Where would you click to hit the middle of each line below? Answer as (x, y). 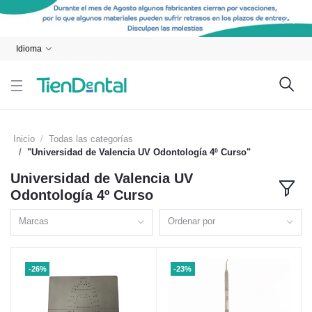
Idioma (29, 49)
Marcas (34, 221)
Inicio (24, 139)
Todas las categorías (91, 139)
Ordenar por (192, 221)
